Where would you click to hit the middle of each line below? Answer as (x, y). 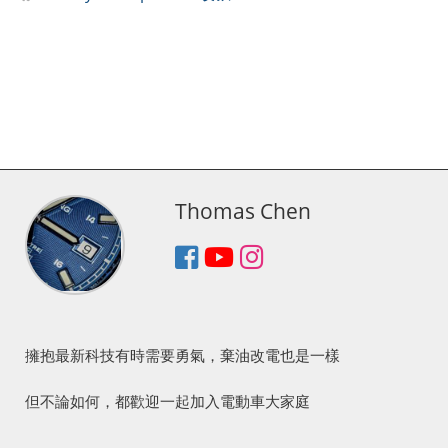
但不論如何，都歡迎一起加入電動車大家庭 (167, 401)
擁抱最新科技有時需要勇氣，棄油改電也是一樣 (182, 355)
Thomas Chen (242, 211)
